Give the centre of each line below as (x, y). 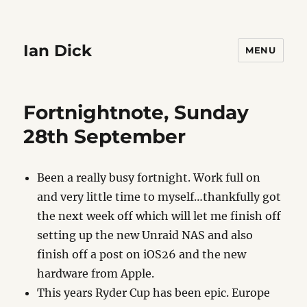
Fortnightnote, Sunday (136, 112)
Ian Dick (58, 50)
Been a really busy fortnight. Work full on (149, 177)
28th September (105, 136)
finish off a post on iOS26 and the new (142, 254)
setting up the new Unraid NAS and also (145, 235)
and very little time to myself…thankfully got (159, 197)
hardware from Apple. (96, 273)
